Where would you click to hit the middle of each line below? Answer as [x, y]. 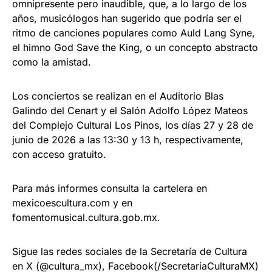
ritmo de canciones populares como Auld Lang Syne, [134, 32]
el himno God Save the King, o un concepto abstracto [135, 47]
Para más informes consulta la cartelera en [110, 188]
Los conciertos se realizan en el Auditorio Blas [118, 96]
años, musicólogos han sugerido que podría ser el [127, 18]
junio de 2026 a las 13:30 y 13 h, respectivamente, [128, 139]
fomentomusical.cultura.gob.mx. [86, 217]
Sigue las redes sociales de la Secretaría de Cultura [130, 251]
